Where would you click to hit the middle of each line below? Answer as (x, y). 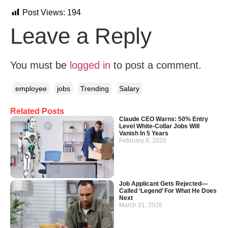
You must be (40, 65)
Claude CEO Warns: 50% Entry (164, 119)
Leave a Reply (81, 36)
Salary (129, 89)
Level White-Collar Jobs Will (159, 126)
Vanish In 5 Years (144, 134)
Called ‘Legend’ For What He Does (168, 191)
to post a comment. (156, 65)
